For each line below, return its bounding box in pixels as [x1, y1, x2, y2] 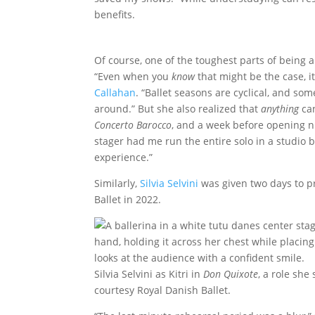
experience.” [94, 150, 153, 165]
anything [261, 102, 300, 116]
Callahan [94, 86, 136, 100]
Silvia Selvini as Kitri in [94, 267, 204, 281]
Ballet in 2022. [94, 193, 162, 207]
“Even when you [94, 70, 172, 84]
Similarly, [94, 176, 141, 191]
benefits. [94, 8, 136, 22]
